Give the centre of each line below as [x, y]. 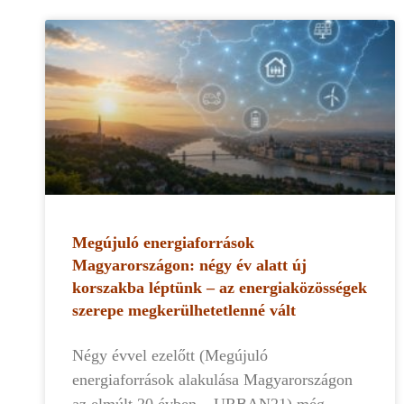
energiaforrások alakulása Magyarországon [212, 380]
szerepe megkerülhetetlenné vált [184, 311]
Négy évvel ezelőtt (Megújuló [170, 356]
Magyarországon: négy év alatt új [189, 266]
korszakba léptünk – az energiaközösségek [220, 288]
